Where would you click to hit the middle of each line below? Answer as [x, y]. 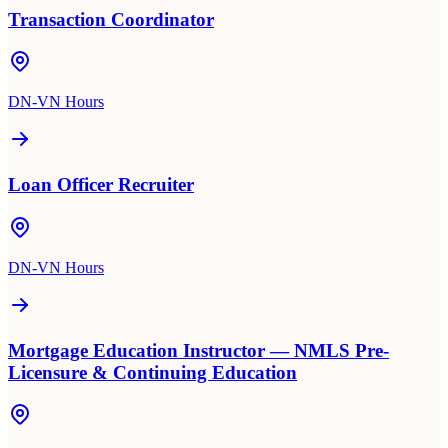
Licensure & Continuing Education [152, 372]
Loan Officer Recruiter [101, 185]
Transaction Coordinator [111, 19]
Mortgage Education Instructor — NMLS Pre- [198, 350]
